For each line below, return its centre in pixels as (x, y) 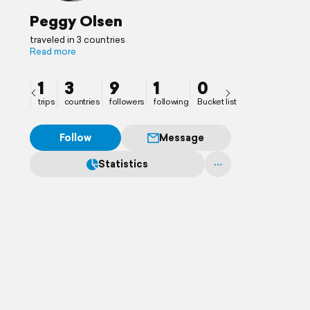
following (171, 101)
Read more (53, 52)
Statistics (123, 164)
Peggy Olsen (76, 21)
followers (127, 101)
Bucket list (217, 101)
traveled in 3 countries (77, 40)
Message (182, 138)
